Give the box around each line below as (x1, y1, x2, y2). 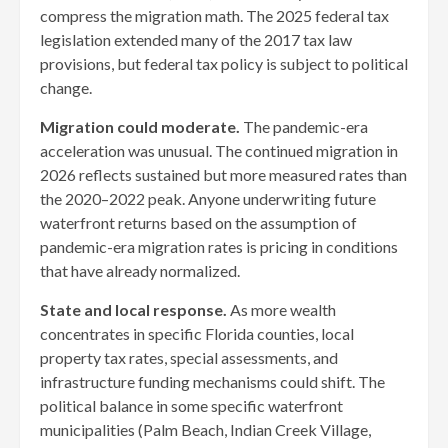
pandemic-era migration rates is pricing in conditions (40, 236, 398, 256)
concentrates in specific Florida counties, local (40, 323, 354, 343)
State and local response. (40, 299, 227, 319)
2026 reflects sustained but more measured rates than (40, 164, 407, 184)
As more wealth (227, 299, 336, 319)
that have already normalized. (40, 260, 240, 280)
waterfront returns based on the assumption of (40, 212, 357, 232)
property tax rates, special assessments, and (40, 347, 338, 367)
